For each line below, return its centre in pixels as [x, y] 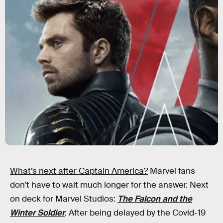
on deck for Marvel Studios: [64, 199]
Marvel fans [171, 171]
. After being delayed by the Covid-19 [135, 213]
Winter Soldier [37, 213]
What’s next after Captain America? [79, 171]
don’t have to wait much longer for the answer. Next [109, 185]
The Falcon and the [155, 199]
